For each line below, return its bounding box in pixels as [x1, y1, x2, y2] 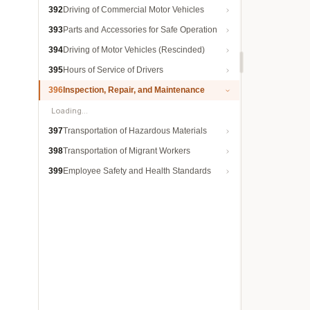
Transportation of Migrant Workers [63, 146, 190, 156]
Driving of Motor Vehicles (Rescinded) [63, 45, 205, 55]
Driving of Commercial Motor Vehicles [63, 5, 204, 15]
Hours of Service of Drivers [63, 65, 163, 75]
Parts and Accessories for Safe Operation [63, 25, 217, 35]
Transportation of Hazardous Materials [63, 126, 207, 136]
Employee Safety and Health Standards [63, 166, 211, 176]
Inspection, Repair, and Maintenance [63, 85, 205, 95]
